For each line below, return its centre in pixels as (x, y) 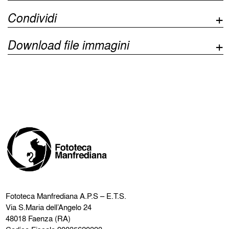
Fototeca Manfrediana (42, 196)
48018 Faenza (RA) (38, 218)
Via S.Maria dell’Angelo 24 (49, 207)
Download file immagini (69, 44)
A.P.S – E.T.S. (102, 196)
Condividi (32, 17)
